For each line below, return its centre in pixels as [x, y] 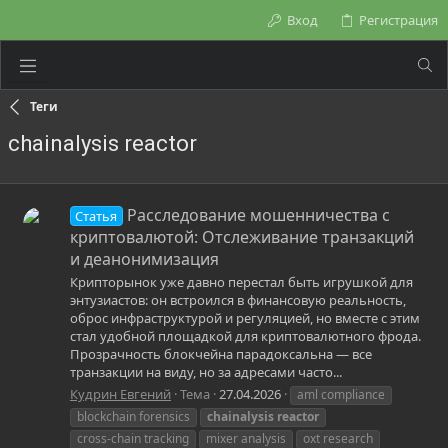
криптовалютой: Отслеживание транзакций [242, 237]
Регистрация [398, 20]
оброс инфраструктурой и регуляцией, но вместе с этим [245, 318]
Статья [96, 216]
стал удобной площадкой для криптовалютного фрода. [245, 336]
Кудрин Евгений [120, 393]
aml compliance [341, 394]
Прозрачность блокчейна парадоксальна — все [221, 354]
